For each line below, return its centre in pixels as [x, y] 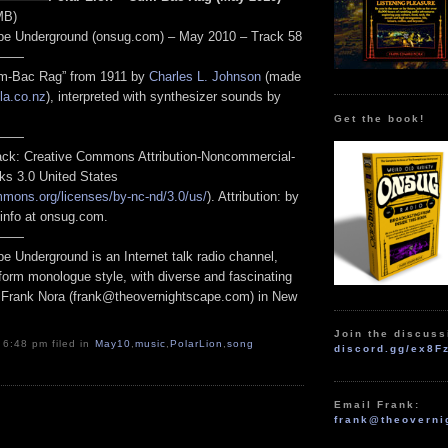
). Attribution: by [253, 197]
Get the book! [380, 118]
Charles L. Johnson [205, 77]
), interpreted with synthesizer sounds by [163, 97]
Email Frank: [377, 405]
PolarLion [196, 344]
